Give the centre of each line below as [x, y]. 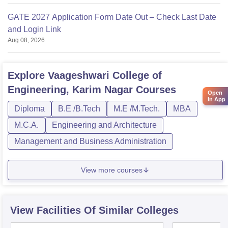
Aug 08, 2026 [26, 40]
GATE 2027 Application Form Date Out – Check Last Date [112, 17]
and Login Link [34, 30]
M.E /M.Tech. [137, 109]
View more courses [112, 170]
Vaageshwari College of [105, 76]
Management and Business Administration [90, 141]
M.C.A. [26, 125]
